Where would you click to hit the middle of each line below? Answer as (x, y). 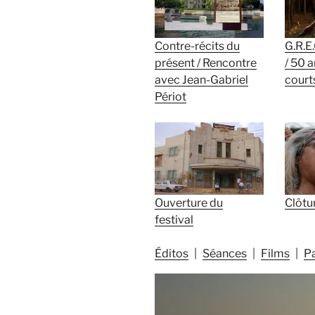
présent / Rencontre (206, 63)
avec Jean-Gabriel (201, 79)
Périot (171, 96)
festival (174, 219)
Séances (225, 253)
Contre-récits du (197, 46)
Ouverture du (189, 202)
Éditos (172, 253)
